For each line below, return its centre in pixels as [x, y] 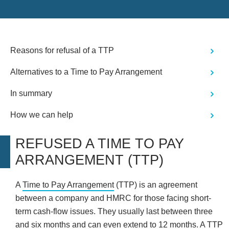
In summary [31, 94]
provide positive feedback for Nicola [59, 10]
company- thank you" [59, 31]
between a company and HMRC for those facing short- [113, 198]
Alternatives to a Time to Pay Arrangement [86, 72]
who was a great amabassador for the [59, 20]
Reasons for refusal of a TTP [62, 51]
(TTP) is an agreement [156, 185]
